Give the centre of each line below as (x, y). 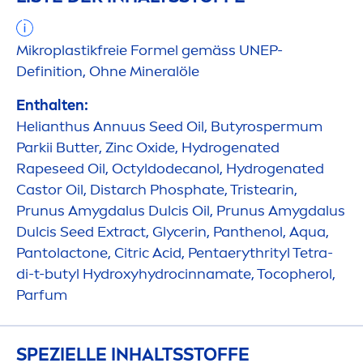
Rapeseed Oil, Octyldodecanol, (121, 169)
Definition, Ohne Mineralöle (108, 72)
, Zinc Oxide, (140, 148)
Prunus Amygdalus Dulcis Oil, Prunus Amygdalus (181, 211)
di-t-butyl (49, 274)
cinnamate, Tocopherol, (256, 274)
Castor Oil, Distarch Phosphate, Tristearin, (157, 190)
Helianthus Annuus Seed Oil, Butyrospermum (169, 127)
